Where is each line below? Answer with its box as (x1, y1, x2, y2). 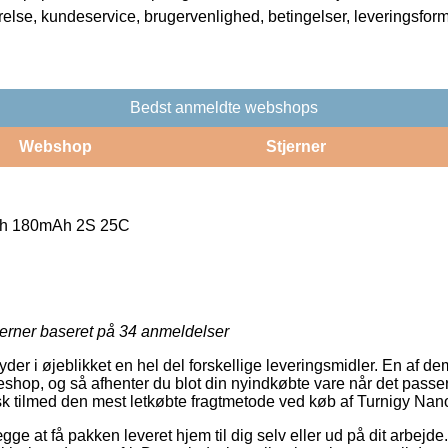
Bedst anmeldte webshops (130, 98, 318, 116)
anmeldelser (137, 322, 229, 340)
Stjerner (265, 137, 326, 155)
